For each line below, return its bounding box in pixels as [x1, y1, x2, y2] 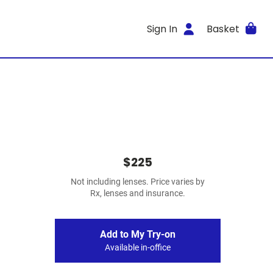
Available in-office [105, 243, 171, 253]
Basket [206, 21, 239, 36]
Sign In [147, 21, 178, 36]
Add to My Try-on [100, 229, 175, 240]
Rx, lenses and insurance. [90, 188, 185, 199]
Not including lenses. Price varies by [71, 177, 205, 187]
